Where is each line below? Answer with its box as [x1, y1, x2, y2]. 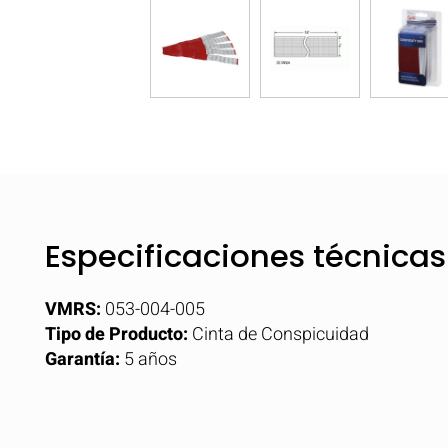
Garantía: [45, 346, 120, 373]
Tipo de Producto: [45, 321, 188, 348]
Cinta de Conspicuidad [188, 321, 369, 348]
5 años [120, 346, 177, 373]
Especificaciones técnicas [45, 234, 446, 278]
